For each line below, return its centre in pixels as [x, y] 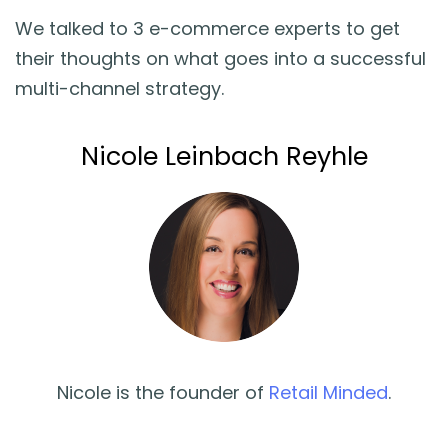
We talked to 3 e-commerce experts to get [207, 28]
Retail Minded [328, 392]
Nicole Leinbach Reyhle [224, 156]
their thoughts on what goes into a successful [220, 58]
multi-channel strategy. [119, 88]
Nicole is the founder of [163, 392]
